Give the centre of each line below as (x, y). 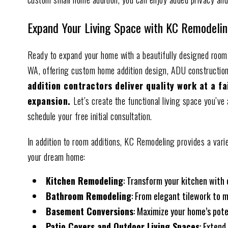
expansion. (50, 101)
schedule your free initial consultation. (90, 116)
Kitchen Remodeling (84, 180)
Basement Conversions (89, 211)
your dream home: (56, 156)
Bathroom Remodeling (88, 196)
